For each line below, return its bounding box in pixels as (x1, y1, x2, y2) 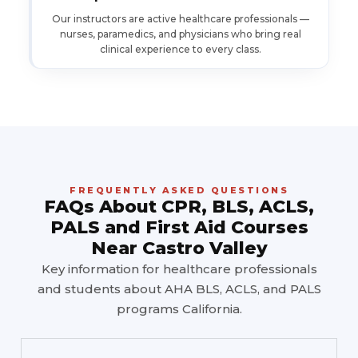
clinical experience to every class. (99, 43, 261, 56)
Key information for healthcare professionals (41, 261, 317, 277)
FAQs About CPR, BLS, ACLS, (44, 196, 314, 218)
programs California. (116, 301, 242, 317)
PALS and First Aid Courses (50, 217, 308, 239)
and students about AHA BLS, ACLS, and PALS (37, 281, 321, 297)
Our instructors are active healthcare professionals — (51, 13, 309, 26)
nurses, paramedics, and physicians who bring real (59, 28, 301, 41)
